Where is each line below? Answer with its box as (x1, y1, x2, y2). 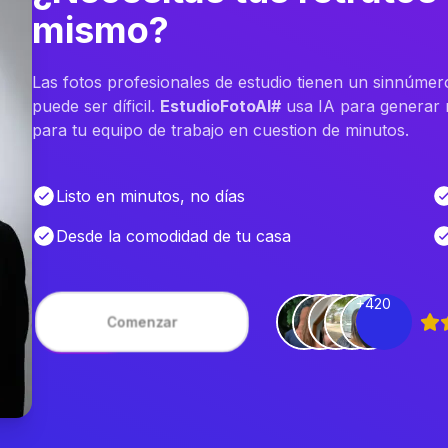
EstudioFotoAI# (160, 96, 281, 116)
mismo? (32, 8, 169, 52)
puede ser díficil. (32, 96, 160, 116)
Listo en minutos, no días (56, 186, 245, 206)
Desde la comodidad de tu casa (56, 226, 291, 246)
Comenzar (106, 313, 178, 330)
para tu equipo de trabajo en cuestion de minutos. (32, 120, 409, 140)
